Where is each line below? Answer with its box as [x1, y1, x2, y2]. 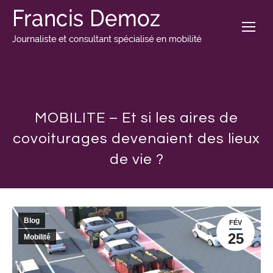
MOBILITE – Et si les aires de [35, 110, 238, 126]
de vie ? [109, 152, 164, 167]
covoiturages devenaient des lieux [13, 131, 260, 146]
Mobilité [24, 233, 51, 241]
